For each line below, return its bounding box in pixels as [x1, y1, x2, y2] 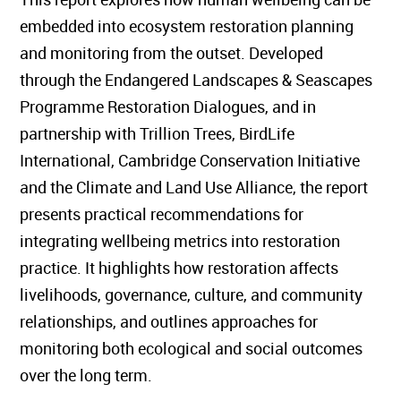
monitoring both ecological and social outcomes [20, 337, 363, 359]
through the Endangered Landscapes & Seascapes [20, 69, 373, 90]
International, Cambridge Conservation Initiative [20, 149, 361, 171]
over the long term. [20, 364, 153, 386]
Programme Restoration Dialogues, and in [20, 96, 317, 117]
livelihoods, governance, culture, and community [20, 284, 363, 305]
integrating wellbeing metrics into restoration [20, 230, 341, 252]
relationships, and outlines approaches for [20, 311, 319, 332]
